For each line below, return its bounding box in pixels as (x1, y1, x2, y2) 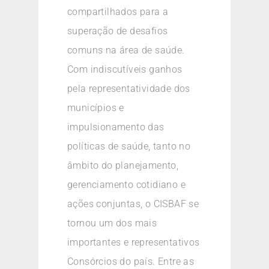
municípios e (67, 102, 124, 114)
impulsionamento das (67, 121, 165, 133)
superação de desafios (67, 25, 168, 37)
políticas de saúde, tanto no (67, 141, 191, 153)
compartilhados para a (67, 6, 169, 18)
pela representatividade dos (67, 83, 190, 95)
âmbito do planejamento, (67, 160, 179, 172)
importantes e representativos (67, 237, 200, 249)
